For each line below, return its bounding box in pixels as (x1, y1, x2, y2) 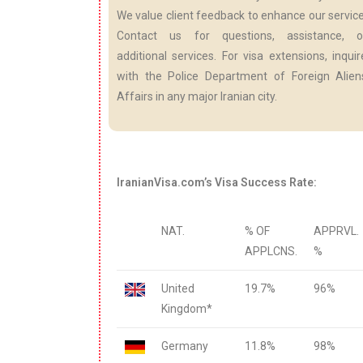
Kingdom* (161, 301, 212, 315)
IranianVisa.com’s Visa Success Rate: (117, 175, 317, 189)
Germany (161, 339, 208, 352)
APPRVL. (314, 224, 359, 237)
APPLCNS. (245, 244, 297, 258)
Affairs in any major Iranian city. (117, 89, 277, 103)
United (161, 281, 194, 295)
